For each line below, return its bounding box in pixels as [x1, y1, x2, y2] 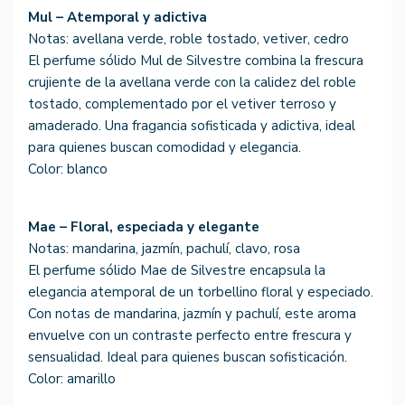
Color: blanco [28, 160, 111, 179]
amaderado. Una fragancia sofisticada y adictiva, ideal [28, 117, 355, 136]
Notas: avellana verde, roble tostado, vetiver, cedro [28, 30, 349, 49]
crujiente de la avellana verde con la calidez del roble [28, 73, 356, 92]
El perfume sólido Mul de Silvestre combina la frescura [28, 52, 363, 71]
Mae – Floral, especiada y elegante [28, 218, 259, 237]
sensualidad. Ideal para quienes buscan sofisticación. [28, 348, 347, 367]
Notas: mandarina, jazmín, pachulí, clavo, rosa [28, 240, 300, 259]
